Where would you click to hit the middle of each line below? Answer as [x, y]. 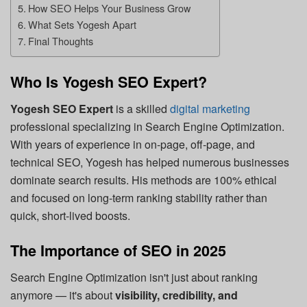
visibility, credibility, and [176, 295]
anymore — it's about [63, 295]
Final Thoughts [60, 40]
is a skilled [142, 109]
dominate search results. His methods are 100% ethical [144, 180]
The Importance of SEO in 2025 [118, 250]
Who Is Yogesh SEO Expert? [109, 82]
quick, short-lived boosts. [70, 216]
